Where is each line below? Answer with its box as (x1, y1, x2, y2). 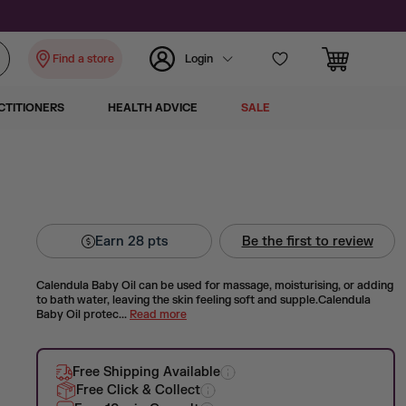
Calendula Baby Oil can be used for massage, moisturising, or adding (36, 278, 393, 293)
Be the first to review (241, 233, 373, 249)
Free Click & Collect (76, 382, 200, 398)
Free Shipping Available (72, 364, 220, 380)
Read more (130, 307, 187, 322)
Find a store (52, 51, 114, 66)
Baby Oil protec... (36, 307, 130, 322)
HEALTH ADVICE (108, 101, 198, 115)
